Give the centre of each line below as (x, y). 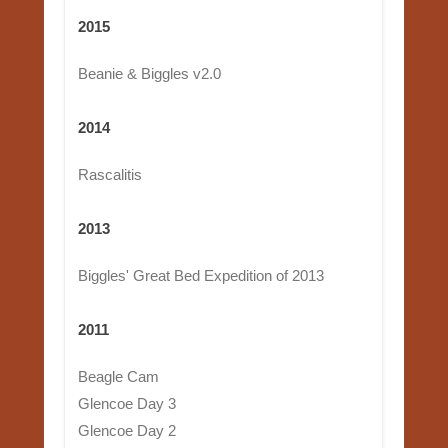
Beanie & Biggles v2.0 (149, 73)
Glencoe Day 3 (126, 403)
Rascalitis (109, 174)
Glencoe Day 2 (126, 430)
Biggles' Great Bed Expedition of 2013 (200, 275)
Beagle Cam (118, 376)
